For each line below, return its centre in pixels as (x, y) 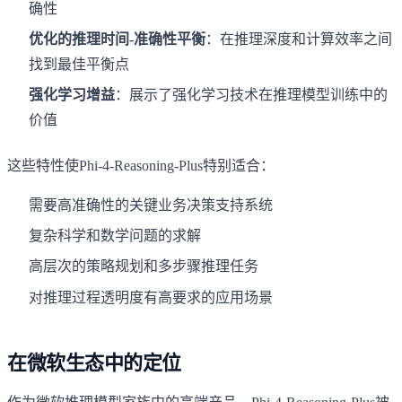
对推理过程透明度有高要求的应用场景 (151, 297)
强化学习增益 (72, 95)
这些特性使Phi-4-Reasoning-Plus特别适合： (141, 165)
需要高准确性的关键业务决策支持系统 (151, 205)
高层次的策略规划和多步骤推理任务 (144, 267)
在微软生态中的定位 (95, 363)
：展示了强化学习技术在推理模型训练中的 (251, 95)
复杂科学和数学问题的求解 (115, 236)
